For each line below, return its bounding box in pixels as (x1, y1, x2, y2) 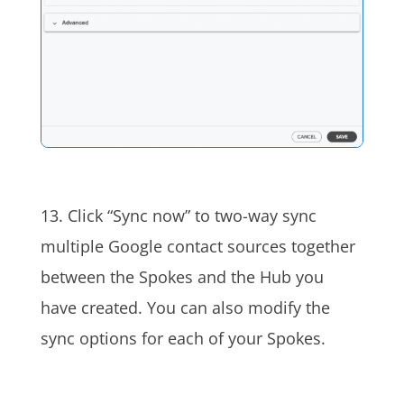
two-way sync (214, 205, 317, 227)
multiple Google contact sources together (40, 235, 355, 258)
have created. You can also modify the (40, 297, 330, 319)
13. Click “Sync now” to (40, 205, 215, 227)
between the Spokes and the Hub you (40, 266, 324, 289)
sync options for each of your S (40, 327, 276, 350)
